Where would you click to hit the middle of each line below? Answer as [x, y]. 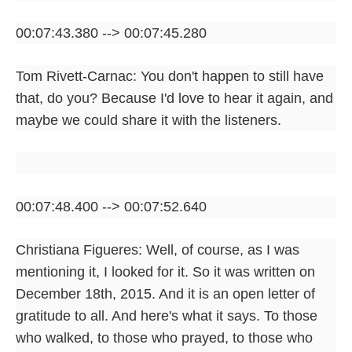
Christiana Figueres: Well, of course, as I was [158, 249]
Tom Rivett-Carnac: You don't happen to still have [170, 76]
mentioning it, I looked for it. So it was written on [165, 271]
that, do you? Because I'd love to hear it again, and [174, 98]
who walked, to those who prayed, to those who [164, 337]
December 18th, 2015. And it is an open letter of [165, 293]
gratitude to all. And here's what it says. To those [167, 315]
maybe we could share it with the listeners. [148, 120]
